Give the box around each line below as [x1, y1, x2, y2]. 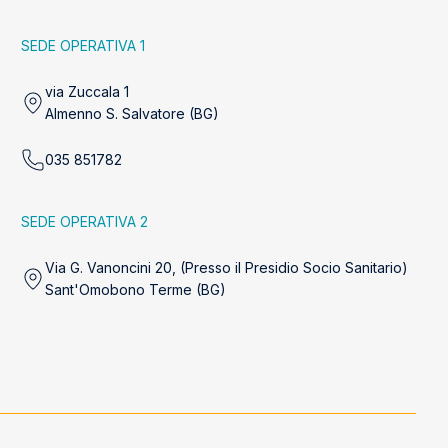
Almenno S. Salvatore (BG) [45, 104, 220, 122]
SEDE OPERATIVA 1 [21, 37, 146, 55]
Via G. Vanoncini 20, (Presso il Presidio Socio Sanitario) [45, 258, 409, 276]
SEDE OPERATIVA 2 [21, 213, 149, 231]
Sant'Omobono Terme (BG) [45, 280, 227, 298]
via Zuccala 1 [45, 82, 130, 100]
